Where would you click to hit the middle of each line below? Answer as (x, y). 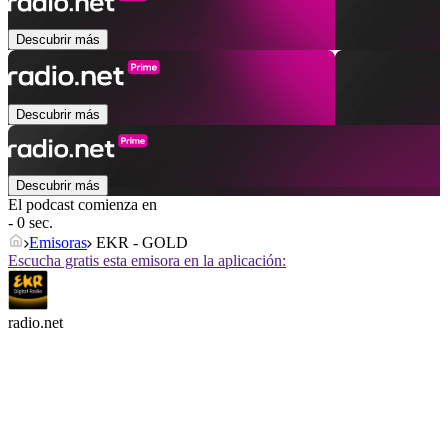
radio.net (35, 323)
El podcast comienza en (82, 205)
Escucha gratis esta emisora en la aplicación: (147, 261)
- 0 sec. (30, 223)
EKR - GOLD (140, 243)
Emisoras (58, 243)
